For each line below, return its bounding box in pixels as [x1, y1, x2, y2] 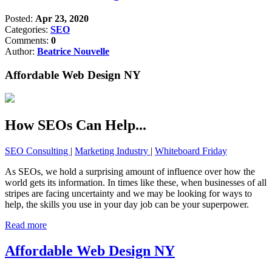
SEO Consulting [5, 146, 70, 157]
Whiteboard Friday [155, 146, 227, 157]
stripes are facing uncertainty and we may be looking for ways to [5, 188, 252, 199]
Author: [5, 46, 37, 56]
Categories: [5, 24, 50, 35]
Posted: [5, 13, 35, 24]
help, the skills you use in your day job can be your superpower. [5, 199, 251, 210]
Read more [5, 220, 47, 231]
